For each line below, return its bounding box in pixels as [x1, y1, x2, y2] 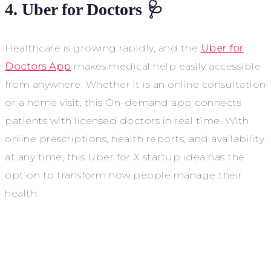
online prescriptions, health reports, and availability [5, 133, 264, 145]
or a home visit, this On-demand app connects [5, 97, 241, 109]
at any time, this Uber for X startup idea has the [5, 151, 245, 163]
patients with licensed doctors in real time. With [5, 115, 249, 127]
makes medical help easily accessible [71, 60, 261, 73]
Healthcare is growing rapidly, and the [5, 42, 201, 54]
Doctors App [5, 60, 71, 73]
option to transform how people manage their [5, 169, 243, 181]
